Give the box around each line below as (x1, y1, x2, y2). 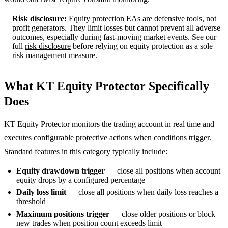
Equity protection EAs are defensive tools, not (67, 14, 216, 23)
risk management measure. (12, 51, 97, 60)
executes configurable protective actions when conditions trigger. (4, 133, 211, 142)
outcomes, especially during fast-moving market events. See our (12, 33, 216, 41)
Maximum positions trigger (16, 209, 109, 218)
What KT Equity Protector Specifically (4, 79, 209, 93)
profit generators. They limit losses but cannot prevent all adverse (12, 23, 220, 32)
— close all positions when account (105, 166, 220, 175)
